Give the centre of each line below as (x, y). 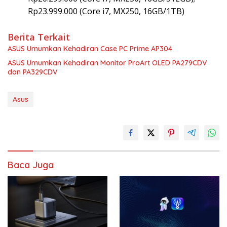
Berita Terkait (39, 37)
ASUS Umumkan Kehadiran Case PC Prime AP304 (90, 48)
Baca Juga (31, 165)
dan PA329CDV (32, 72)
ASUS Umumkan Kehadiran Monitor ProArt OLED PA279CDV (107, 63)
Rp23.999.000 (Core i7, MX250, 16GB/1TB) (106, 11)
